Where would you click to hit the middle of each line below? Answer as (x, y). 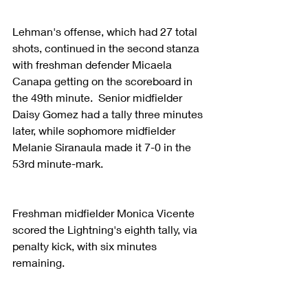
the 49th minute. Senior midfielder (99, 97)
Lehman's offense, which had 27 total (106, 31)
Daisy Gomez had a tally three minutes (109, 113)
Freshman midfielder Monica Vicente (105, 212)
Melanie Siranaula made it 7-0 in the (103, 146)
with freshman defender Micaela (93, 64)
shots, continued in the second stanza (107, 47)
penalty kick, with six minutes (86, 245)
